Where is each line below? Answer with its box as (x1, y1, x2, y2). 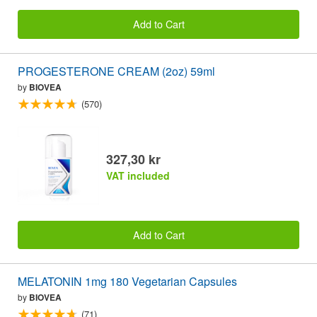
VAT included (106, 168, 170, 183)
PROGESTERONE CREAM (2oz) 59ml (18, 62, 215, 79)
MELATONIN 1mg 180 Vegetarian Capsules (18, 273, 237, 290)
